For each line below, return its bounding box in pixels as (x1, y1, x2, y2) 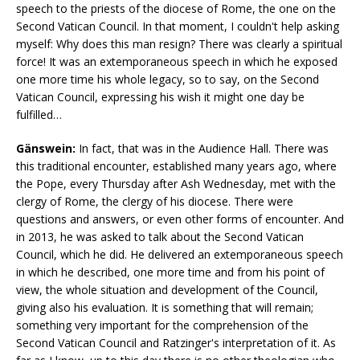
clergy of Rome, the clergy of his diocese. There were (16, 194, 293, 210)
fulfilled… (16, 107, 62, 123)
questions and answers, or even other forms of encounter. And (16, 211, 344, 227)
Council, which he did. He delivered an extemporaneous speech (16, 247, 343, 263)
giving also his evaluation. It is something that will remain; (16, 300, 313, 316)
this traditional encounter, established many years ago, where (16, 158, 337, 174)
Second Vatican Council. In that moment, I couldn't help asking (16, 18, 339, 35)
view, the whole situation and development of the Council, (16, 282, 318, 298)
